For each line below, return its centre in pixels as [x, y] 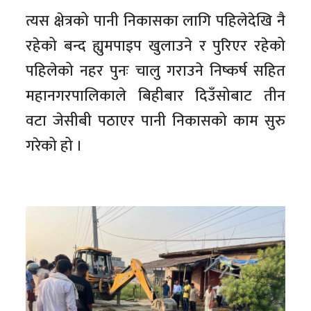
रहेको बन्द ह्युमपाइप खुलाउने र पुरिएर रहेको [155, 47]
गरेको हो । [54, 146]
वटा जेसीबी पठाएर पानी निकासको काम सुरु [155, 121]
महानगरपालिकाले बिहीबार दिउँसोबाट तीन [155, 96]
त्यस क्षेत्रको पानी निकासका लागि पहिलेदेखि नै [155, 22]
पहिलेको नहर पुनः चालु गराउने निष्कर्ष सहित [155, 72]
